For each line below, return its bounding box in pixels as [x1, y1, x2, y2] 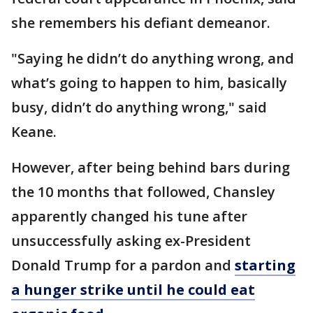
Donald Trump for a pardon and [11, 256, 235, 275]
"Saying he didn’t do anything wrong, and [11, 49, 294, 68]
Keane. [11, 122, 57, 141]
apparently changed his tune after [11, 207, 247, 226]
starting [235, 256, 296, 275]
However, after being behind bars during [11, 158, 290, 177]
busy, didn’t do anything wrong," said [11, 98, 267, 117]
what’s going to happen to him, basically [11, 73, 287, 92]
